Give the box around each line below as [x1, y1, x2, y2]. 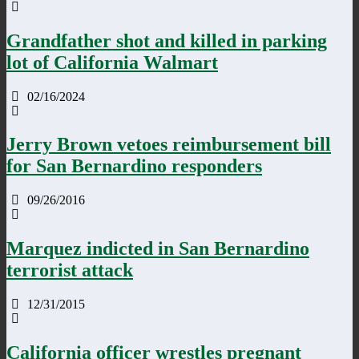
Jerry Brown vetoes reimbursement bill [6, 134, 331, 155]
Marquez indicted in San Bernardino [6, 238, 309, 260]
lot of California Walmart [6, 51, 218, 73]
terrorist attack [6, 260, 133, 281]
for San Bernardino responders [6, 155, 262, 177]
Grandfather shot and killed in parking [6, 30, 327, 51]
